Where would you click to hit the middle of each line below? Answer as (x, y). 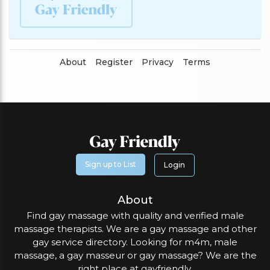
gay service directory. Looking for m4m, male (135, 242)
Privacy (158, 62)
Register (114, 62)
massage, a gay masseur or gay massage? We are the (135, 256)
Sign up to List (110, 165)
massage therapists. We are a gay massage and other (135, 229)
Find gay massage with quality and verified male (135, 216)
